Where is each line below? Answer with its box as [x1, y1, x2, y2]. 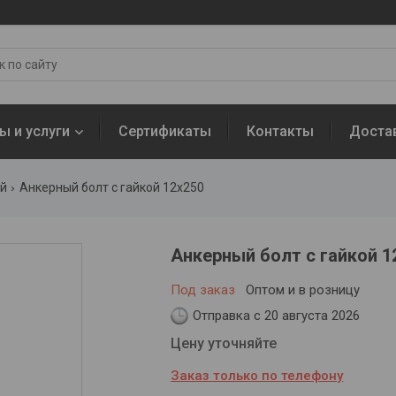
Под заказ [171, 282, 236, 298]
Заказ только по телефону [171, 368, 344, 384]
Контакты [247, 123, 314, 140]
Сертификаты [118, 123, 211, 140]
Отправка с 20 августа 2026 [193, 308, 361, 324]
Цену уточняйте [171, 335, 278, 352]
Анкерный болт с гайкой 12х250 [19, 180, 205, 194]
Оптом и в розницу [246, 282, 361, 298]
